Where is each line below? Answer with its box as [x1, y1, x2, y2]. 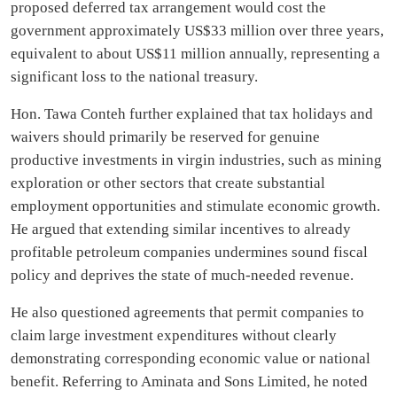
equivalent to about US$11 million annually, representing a [11, 45, 380, 62]
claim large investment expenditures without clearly [11, 327, 337, 344]
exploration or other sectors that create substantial [11, 175, 325, 191]
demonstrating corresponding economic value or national [11, 350, 370, 367]
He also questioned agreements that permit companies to [11, 304, 364, 321]
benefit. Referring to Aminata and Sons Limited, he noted [11, 373, 368, 390]
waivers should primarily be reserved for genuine [11, 128, 320, 145]
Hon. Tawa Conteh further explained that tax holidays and [11, 105, 373, 122]
